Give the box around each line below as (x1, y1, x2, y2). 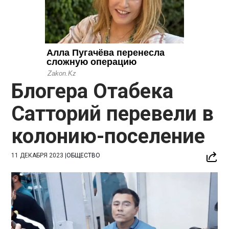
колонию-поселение (11, 124, 205, 148)
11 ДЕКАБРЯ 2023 (11, 151, 64, 159)
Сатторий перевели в (11, 101, 214, 126)
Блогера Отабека (11, 79, 174, 103)
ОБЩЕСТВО (66, 151, 101, 159)
